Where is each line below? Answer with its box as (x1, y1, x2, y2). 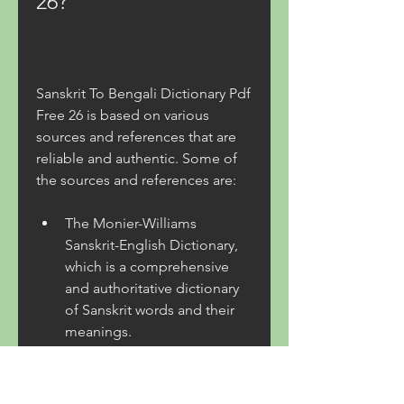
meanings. (65, 323, 132, 340)
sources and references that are (36, 128, 236, 145)
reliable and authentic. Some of (36, 150, 237, 167)
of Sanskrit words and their (65, 301, 234, 318)
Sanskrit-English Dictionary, (65, 236, 238, 253)
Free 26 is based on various (36, 106, 209, 124)
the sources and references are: (36, 171, 236, 188)
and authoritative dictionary (65, 280, 239, 297)
